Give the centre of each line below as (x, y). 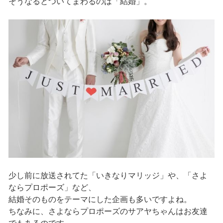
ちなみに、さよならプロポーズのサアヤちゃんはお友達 (108, 212)
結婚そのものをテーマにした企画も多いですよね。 (100, 200)
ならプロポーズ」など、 (52, 188)
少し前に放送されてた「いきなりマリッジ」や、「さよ (108, 176)
